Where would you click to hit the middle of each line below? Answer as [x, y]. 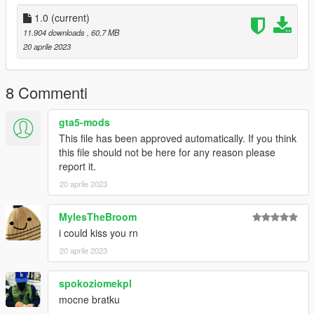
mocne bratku [89, 300]
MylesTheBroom [98, 217]
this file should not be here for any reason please [167, 152]
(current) [70, 18]
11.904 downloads [55, 33]
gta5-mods [84, 122]
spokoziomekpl [95, 284]
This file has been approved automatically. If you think [178, 138]
